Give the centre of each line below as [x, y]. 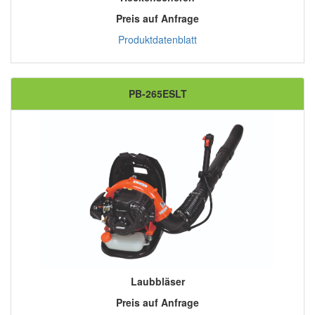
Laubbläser [157, 282]
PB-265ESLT [157, 94]
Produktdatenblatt [157, 40]
